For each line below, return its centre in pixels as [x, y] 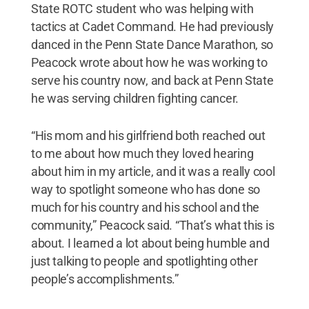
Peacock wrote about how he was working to [149, 62]
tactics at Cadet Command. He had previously [152, 26]
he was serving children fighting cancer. [134, 98]
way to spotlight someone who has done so [145, 189]
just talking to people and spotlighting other [144, 261]
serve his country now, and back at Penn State [152, 80]
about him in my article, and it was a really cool [153, 171]
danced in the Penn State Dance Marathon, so [152, 44]
